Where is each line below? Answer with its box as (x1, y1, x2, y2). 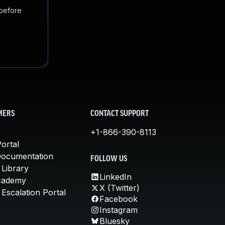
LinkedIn (99, 172, 132, 182)
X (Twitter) (99, 183, 140, 193)
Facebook (99, 194, 138, 204)
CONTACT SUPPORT (90, 110, 149, 118)
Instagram (99, 205, 138, 215)
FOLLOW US (90, 155, 127, 163)
